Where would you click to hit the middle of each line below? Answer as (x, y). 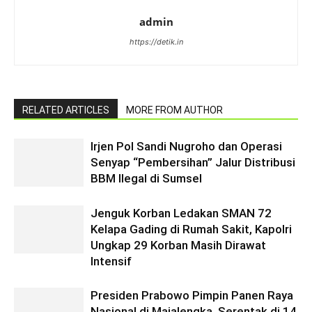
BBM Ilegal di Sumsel (146, 178)
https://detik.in (156, 42)
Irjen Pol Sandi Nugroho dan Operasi (186, 146)
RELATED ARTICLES (66, 110)
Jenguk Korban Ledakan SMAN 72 (181, 213)
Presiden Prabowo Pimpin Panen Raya (192, 295)
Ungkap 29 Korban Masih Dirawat (178, 245)
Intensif (111, 261)
